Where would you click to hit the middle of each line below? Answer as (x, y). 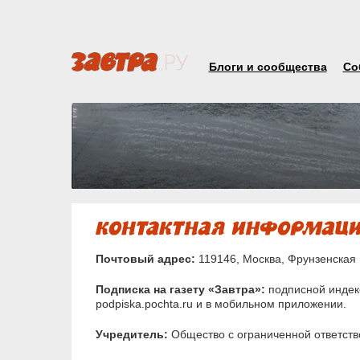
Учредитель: (131, 335)
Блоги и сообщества (268, 67)
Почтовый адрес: (145, 259)
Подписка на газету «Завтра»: (180, 290)
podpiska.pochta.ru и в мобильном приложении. (221, 304)
